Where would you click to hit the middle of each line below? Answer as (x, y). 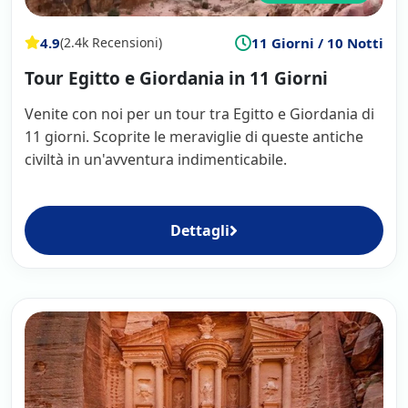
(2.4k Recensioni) (111, 43)
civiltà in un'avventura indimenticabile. (156, 159)
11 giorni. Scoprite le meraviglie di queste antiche (194, 136)
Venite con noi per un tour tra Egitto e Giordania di (199, 113)
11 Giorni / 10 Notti (317, 42)
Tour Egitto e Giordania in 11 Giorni (176, 78)
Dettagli (200, 230)
